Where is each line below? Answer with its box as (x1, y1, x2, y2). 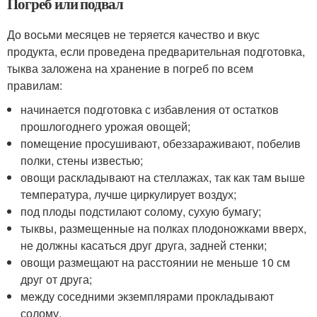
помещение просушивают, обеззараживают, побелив (21, 135, 301, 151)
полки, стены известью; (21, 152, 144, 168)
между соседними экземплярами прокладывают (21, 288, 275, 304)
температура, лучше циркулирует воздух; (21, 186, 237, 202)
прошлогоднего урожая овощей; (21, 118, 191, 134)
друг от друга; (21, 271, 93, 287)
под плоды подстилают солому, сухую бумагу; (21, 203, 262, 219)
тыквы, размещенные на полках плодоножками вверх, (21, 220, 307, 236)
